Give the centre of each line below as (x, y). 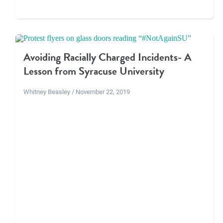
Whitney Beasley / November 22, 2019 (76, 92)
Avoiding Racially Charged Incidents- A (107, 57)
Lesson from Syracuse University (94, 71)
